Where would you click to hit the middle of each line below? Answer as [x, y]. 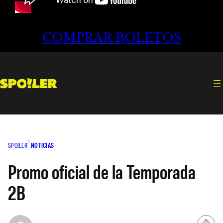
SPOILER [18, 145]
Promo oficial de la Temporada [102, 171]
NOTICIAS [42, 145]
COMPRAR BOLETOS [111, 38]
